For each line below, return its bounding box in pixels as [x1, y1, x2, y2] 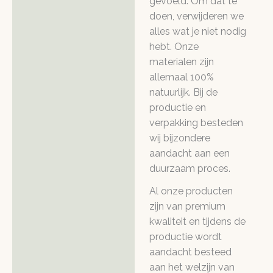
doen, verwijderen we [149, 10, 244, 22]
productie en [149, 101, 206, 113]
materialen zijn [149, 55, 214, 68]
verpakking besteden [149, 116, 243, 129]
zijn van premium [149, 200, 225, 213]
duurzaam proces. [149, 162, 230, 174]
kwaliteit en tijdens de [149, 216, 246, 228]
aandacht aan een [149, 147, 230, 159]
